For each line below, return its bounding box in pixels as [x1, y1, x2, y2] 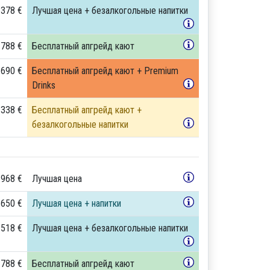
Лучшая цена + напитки [31, 197, 121, 209]
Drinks [31, 79, 55, 91]
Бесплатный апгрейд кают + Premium [31, 64, 178, 77]
